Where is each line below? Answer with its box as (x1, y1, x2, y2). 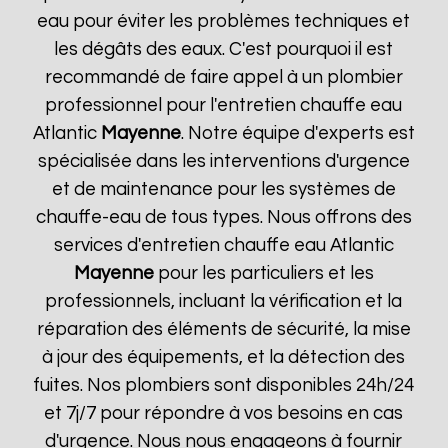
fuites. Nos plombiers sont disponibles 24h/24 (33, 376, 415, 395)
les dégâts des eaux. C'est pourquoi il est (54, 40, 394, 59)
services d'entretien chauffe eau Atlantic (53, 236, 394, 255)
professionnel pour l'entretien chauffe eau (45, 96, 403, 115)
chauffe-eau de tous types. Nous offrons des (35, 208, 412, 227)
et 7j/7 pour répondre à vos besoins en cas (44, 404, 404, 423)
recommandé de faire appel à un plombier (44, 68, 403, 87)
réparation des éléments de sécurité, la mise (36, 320, 411, 339)
